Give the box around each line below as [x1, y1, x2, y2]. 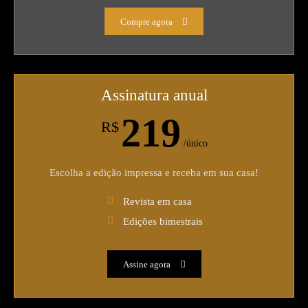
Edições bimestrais [123, 215, 203, 227]
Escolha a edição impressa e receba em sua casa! [49, 166, 258, 178]
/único [180, 137, 208, 148]
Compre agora [120, 16, 173, 27]
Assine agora [122, 258, 170, 269]
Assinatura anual [100, 86, 208, 104]
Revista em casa [123, 195, 192, 207]
